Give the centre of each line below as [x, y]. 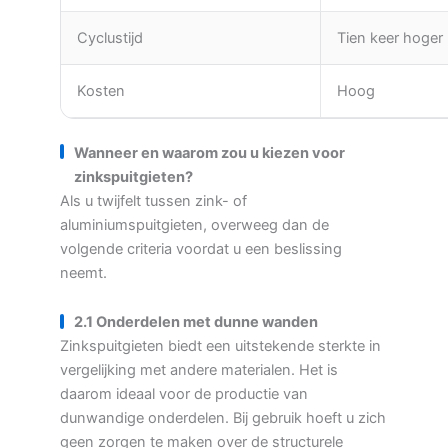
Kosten [101, 90]
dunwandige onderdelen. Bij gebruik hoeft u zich [223, 418]
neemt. [83, 272]
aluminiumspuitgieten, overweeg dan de [194, 224]
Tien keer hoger [390, 37]
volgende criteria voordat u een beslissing [201, 248]
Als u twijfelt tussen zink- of [153, 200]
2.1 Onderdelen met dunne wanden [196, 322]
